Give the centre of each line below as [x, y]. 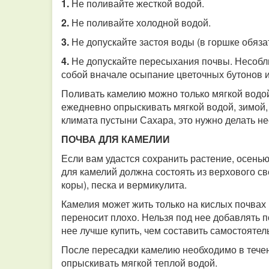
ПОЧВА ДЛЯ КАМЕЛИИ [116, 139]
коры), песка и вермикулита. [124, 185]
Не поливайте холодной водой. [141, 23]
